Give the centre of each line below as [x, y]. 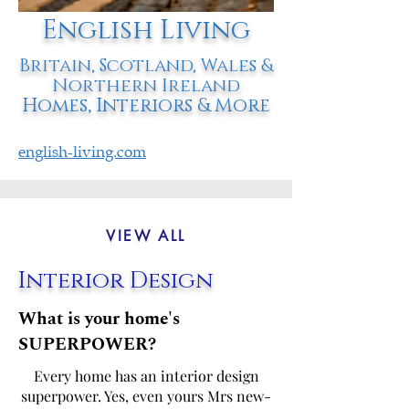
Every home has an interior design [146, 376]
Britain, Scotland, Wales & [146, 66]
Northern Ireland [146, 86]
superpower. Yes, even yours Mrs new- [146, 396]
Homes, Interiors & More [146, 106]
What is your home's [99, 319]
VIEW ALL [146, 236]
